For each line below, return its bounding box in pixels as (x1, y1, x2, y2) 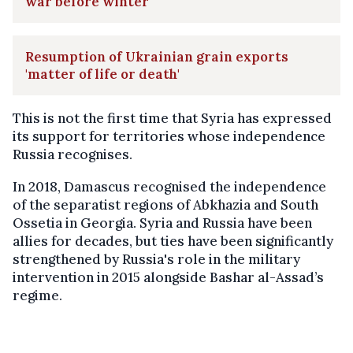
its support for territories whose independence (13, 127, 325, 145)
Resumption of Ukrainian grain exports (25, 47, 288, 65)
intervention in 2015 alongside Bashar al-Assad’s (13, 268, 324, 286)
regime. (13, 286, 62, 304)
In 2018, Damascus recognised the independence (13, 177, 326, 195)
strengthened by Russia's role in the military (13, 250, 300, 268)
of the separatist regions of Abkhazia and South (13, 195, 318, 214)
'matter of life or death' (25, 65, 180, 83)
